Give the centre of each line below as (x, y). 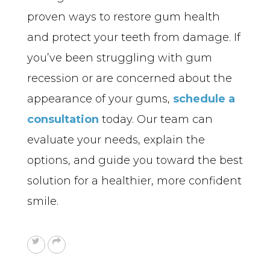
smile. (43, 201)
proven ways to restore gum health (124, 17)
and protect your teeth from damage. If (134, 37)
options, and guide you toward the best (135, 160)
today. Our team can (156, 119)
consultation (63, 119)
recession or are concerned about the (130, 78)
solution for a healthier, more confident (134, 181)
